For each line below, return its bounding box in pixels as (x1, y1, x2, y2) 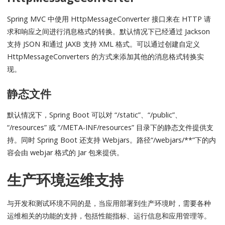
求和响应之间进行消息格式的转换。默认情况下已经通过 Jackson (7, 27, 210, 37)
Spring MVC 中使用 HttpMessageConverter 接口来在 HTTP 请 (7, 14, 211, 24)
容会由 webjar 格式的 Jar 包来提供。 (7, 148, 124, 158)
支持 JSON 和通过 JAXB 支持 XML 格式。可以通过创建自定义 (7, 39, 200, 49)
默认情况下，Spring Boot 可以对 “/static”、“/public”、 (7, 110, 182, 120)
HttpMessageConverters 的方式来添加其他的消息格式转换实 (7, 52, 204, 62)
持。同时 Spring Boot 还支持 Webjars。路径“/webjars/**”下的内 (7, 135, 216, 145)
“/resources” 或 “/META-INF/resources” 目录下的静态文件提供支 (7, 123, 214, 133)
